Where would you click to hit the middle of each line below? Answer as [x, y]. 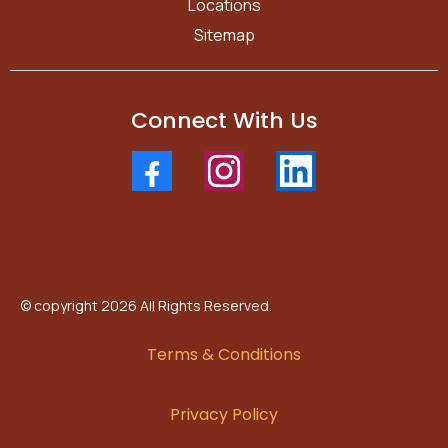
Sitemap [224, 35]
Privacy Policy [224, 415]
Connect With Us [224, 121]
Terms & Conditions [224, 355]
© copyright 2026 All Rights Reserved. [146, 306]
